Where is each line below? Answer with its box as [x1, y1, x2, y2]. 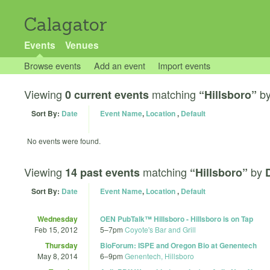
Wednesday [37, 213, 78, 224]
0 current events [65, 87, 149, 102]
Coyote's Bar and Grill [125, 224, 196, 234]
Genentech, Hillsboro [125, 250, 194, 261]
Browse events [24, 59, 81, 72]
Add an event [93, 59, 145, 72]
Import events [158, 59, 211, 72]
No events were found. [27, 136, 101, 146]
